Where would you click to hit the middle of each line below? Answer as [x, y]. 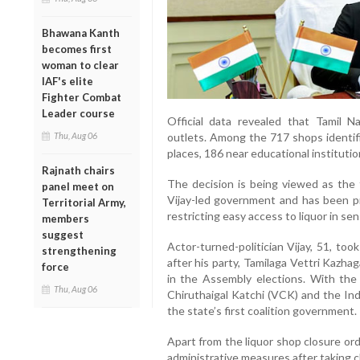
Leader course [78, 113]
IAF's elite [67, 81]
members [65, 218]
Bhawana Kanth [81, 33]
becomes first [77, 49]
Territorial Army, [84, 202]
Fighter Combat [82, 97]
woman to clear [80, 65]
